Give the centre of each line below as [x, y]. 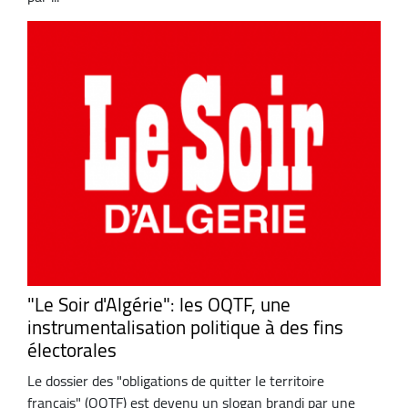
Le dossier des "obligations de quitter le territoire [176, 380]
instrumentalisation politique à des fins [185, 328]
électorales [72, 351]
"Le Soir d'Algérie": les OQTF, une [159, 305]
